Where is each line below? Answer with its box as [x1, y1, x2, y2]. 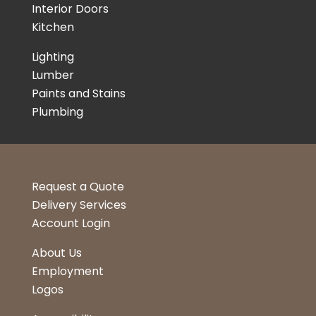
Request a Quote [31, 178, 124, 195]
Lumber [31, 67, 74, 84]
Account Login [31, 215, 110, 232]
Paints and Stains [31, 85, 126, 102]
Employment [31, 263, 104, 280]
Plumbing [31, 104, 83, 121]
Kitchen [31, 19, 74, 36]
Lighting [31, 49, 74, 66]
